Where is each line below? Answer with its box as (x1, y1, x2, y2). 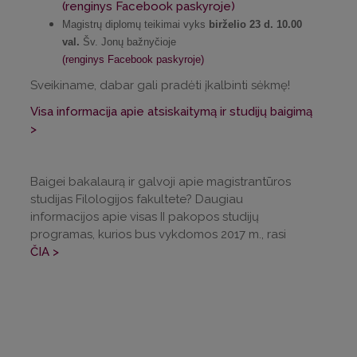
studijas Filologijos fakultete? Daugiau (30, 191, 243, 206)
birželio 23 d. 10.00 (209, 18, 302, 30)
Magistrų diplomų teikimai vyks (62, 18, 209, 30)
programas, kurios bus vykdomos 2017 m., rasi (30, 226, 286, 241)
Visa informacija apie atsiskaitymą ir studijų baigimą (30, 104, 312, 119)
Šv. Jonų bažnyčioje (80, 35, 179, 48)
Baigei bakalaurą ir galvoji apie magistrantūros (30, 174, 291, 189)
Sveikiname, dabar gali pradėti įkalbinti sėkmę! (30, 77, 293, 92)
